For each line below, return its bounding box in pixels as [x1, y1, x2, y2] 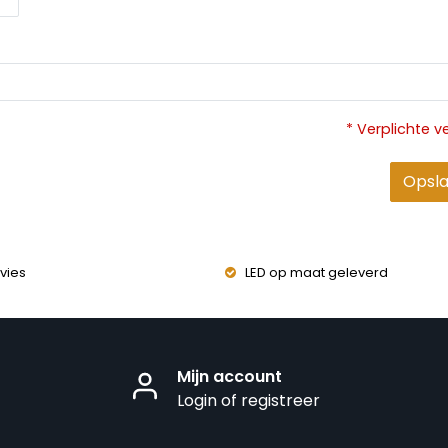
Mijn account [176, 364, 282, 388]
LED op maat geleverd [245, 263, 388, 282]
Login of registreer [176, 388, 320, 412]
